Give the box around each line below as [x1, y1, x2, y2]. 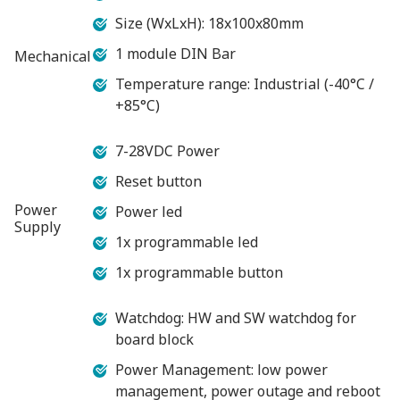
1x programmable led [115, 231, 258, 252]
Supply [14, 216, 61, 237]
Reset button [115, 171, 202, 191]
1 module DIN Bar [115, 43, 236, 63]
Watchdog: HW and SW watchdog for [115, 307, 356, 328]
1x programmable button [115, 262, 283, 282]
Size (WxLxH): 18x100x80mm [115, 12, 304, 33]
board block [115, 329, 194, 349]
